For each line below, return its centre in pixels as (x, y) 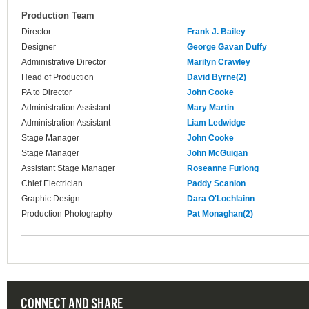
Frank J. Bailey (216, 32)
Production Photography (67, 214)
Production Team (58, 16)
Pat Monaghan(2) (220, 214)
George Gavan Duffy (227, 47)
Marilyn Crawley (219, 62)
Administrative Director (64, 62)
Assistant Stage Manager (68, 169)
